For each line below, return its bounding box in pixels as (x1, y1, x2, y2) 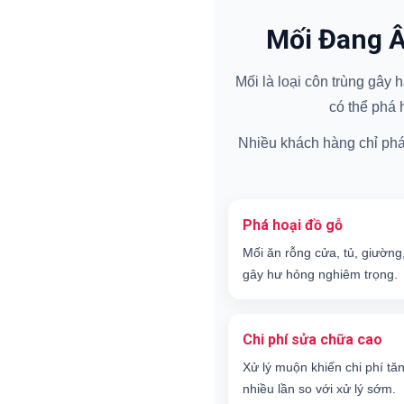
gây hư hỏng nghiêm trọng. (243, 267, 398, 282)
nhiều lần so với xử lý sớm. (243, 381, 396, 397)
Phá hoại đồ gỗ (243, 216, 343, 234)
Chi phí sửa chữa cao (243, 331, 382, 349)
